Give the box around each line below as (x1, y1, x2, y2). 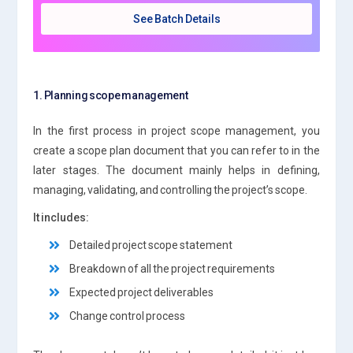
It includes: (33, 210, 90, 224)
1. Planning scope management (33, 88, 188, 102)
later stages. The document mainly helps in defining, (33, 163, 320, 176)
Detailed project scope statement (69, 238, 233, 251)
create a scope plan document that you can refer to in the (33, 143, 320, 157)
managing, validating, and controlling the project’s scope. (33, 183, 308, 196)
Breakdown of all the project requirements (69, 262, 276, 275)
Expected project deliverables (69, 285, 214, 299)
